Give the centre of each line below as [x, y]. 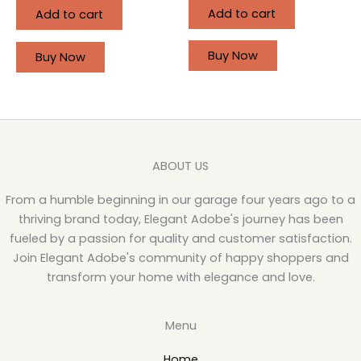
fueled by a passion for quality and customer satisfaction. [180, 239]
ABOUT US [180, 166]
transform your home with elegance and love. [180, 278]
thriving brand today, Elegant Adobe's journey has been [180, 220]
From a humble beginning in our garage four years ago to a [180, 200]
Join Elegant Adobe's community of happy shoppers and [180, 258]
